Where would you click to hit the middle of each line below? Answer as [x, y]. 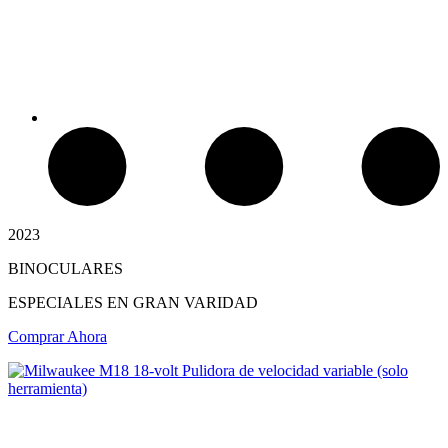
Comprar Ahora [57, 336]
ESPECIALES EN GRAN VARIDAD [133, 302]
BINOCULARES [65, 268]
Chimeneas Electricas [155, 214]
